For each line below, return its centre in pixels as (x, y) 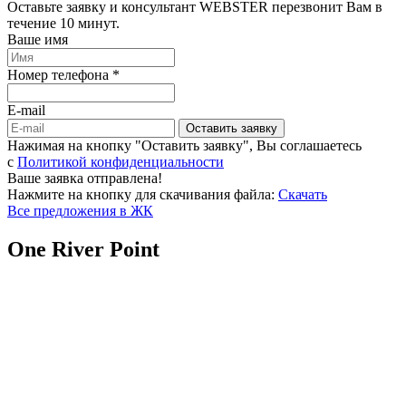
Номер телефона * (63, 74)
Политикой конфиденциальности (121, 161)
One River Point (83, 249)
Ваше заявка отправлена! (85, 178)
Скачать (303, 194)
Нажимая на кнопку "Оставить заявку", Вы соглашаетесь (184, 145)
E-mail (26, 110)
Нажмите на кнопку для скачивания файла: (141, 194)
